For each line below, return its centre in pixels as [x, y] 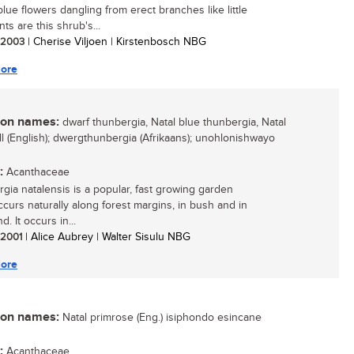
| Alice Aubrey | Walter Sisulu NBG [106, 237]
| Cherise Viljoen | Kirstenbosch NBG [115, 42]
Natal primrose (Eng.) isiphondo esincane [160, 318]
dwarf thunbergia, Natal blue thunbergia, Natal [173, 122]
